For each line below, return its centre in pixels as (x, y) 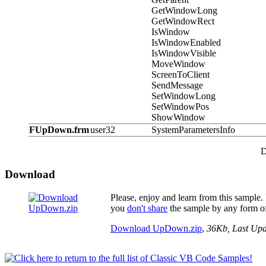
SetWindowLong (183, 96)
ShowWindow (178, 118)
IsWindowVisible (184, 53)
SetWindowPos (180, 107)
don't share (147, 208)
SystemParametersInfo (193, 130)
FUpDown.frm (59, 130)
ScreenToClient (180, 75)
